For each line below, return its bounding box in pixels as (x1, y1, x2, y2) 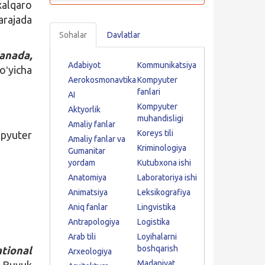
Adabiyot (67, 60, 101, 70)
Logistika (137, 217, 170, 227)
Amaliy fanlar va (67, 134, 125, 144)
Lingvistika (137, 202, 176, 212)
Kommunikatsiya (137, 60, 196, 70)
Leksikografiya (137, 188, 190, 197)
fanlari (137, 87, 160, 96)
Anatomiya (67, 173, 106, 182)
